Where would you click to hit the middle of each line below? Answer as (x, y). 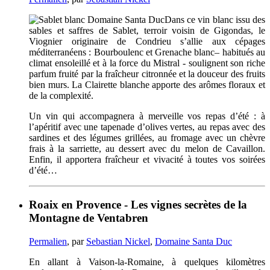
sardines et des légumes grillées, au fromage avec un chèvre (147, 138)
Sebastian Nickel (118, 241)
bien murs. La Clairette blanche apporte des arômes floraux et (147, 85)
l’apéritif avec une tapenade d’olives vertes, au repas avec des (147, 127)
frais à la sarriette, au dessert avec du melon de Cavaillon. (147, 149)
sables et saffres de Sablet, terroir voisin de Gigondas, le (147, 31)
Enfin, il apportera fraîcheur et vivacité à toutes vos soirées (147, 160)
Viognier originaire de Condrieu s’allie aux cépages (147, 42)
